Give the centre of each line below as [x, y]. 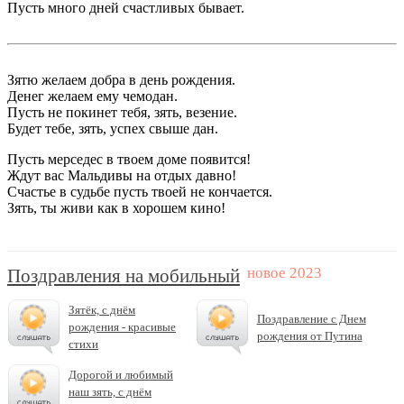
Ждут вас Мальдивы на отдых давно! [122, 176]
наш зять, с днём [110, 392]
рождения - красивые [122, 327]
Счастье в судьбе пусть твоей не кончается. [140, 192]
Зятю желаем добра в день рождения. [121, 80]
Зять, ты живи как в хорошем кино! [116, 208]
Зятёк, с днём [102, 310]
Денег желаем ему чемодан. [92, 96]
